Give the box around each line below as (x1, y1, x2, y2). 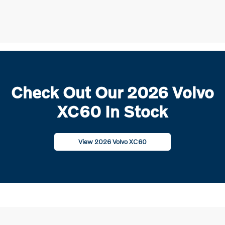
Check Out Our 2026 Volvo (11, 83, 214, 102)
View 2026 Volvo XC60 (78, 138, 147, 146)
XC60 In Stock (57, 102, 168, 121)
